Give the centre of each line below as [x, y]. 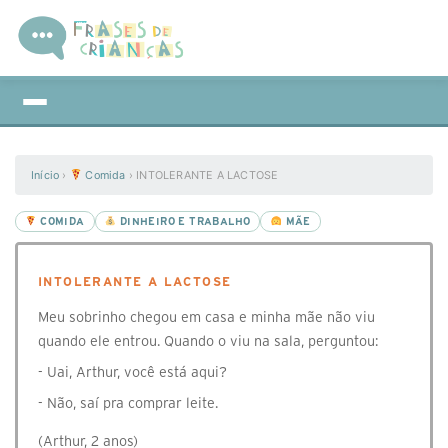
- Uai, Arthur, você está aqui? [132, 372]
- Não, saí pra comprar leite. [128, 403]
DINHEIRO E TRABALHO [183, 221]
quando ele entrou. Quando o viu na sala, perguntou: [208, 341]
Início [45, 175]
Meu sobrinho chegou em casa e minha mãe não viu [206, 317]
